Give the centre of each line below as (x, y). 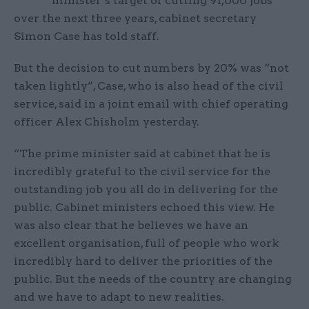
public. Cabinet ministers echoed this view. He (144, 208)
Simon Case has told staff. (87, 37)
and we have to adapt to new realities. (119, 297)
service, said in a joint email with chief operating (151, 104)
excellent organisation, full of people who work (147, 243)
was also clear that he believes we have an (131, 226)
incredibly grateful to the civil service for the (142, 172)
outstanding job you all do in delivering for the (146, 190)
